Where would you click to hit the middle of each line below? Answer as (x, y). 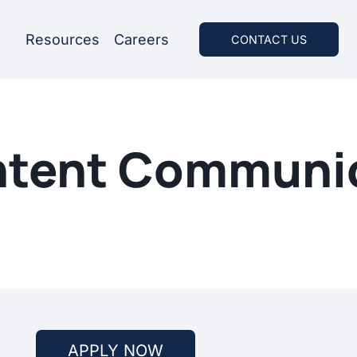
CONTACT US (269, 40)
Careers (142, 39)
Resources (63, 39)
